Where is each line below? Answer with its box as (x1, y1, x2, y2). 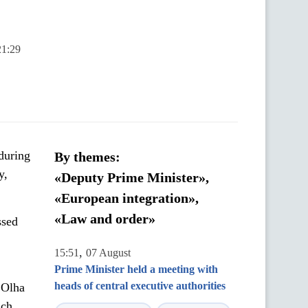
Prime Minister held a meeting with (54, 263, 218, 275)
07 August (86, 247, 131, 258)
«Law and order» (54, 211, 155, 226)
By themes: (54, 149, 120, 164)
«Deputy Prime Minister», (54, 170, 209, 185)
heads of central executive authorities (54, 280, 225, 291)
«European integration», (54, 190, 199, 206)
